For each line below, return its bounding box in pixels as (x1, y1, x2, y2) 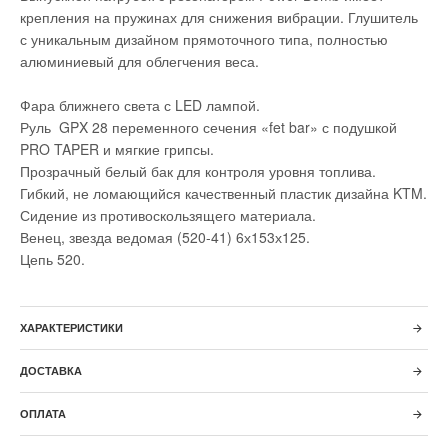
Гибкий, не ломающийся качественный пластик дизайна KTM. (20, 183, 427, 203)
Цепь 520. (20, 249, 85, 269)
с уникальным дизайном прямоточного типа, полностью (20, 29, 388, 49)
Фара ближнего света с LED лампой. (20, 95, 260, 115)
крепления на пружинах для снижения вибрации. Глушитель (20, 7, 418, 27)
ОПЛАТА (20, 408, 66, 420)
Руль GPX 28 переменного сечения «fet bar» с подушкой (20, 117, 397, 137)
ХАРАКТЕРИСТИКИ (20, 322, 123, 334)
